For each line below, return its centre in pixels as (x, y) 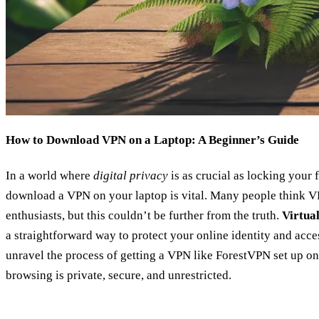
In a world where (49, 175)
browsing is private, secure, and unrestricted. (119, 275)
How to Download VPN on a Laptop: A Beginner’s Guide (152, 140)
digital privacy (131, 175)
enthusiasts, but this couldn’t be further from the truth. (144, 215)
